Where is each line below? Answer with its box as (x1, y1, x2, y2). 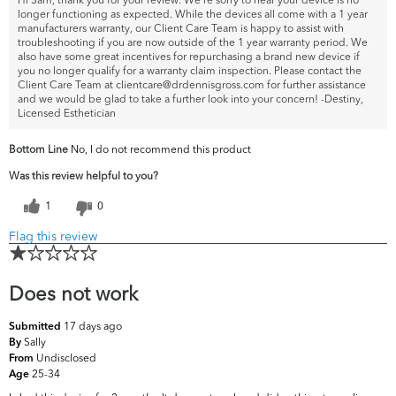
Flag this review (9, 228, 97, 245)
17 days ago (64, 319, 122, 333)
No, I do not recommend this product (68, 142, 251, 156)
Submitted (9, 322, 64, 333)
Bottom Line (9, 142, 68, 156)
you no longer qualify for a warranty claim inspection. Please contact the (18, 64, 362, 78)
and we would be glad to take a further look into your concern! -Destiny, (18, 92, 363, 106)
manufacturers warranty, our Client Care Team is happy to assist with (18, 21, 344, 35)
